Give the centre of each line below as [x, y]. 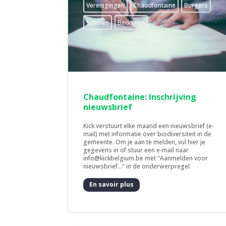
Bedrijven [131, 22]
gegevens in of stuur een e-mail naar [136, 150]
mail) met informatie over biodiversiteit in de [148, 134]
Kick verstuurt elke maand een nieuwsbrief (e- [149, 126]
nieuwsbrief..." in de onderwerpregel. [137, 166]
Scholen [98, 22]
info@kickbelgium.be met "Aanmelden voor [146, 158]
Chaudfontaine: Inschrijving [140, 97]
